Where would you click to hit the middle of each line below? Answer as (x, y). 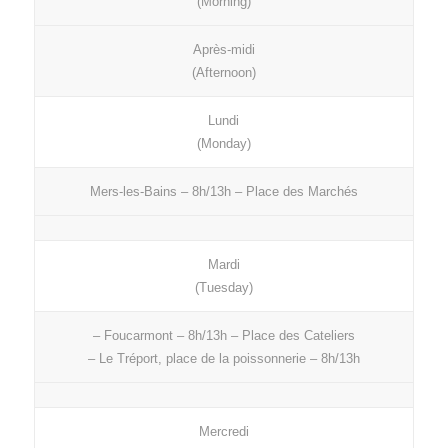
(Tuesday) (223, 287)
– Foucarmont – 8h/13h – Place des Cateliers (223, 335)
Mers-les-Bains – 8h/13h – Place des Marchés (223, 191)
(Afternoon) (223, 72)
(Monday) (223, 143)
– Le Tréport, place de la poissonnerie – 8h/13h (223, 358)
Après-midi (223, 49)
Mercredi (223, 431)
